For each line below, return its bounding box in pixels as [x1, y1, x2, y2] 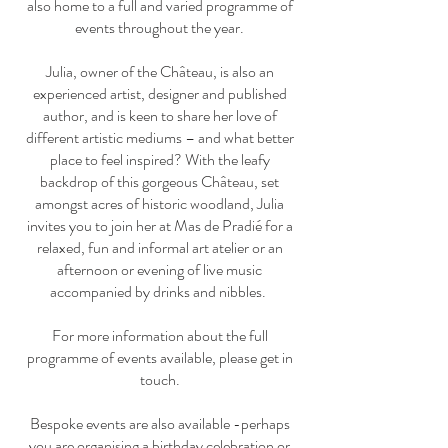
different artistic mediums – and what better [25, 126, 294, 149]
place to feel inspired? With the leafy [49, 148, 270, 171]
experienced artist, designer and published [32, 82, 287, 105]
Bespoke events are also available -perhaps [29, 412, 290, 435]
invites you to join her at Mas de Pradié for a [26, 214, 293, 237]
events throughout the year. [75, 16, 244, 39]
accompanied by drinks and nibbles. [50, 280, 269, 303]
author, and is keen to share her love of [42, 104, 277, 127]
